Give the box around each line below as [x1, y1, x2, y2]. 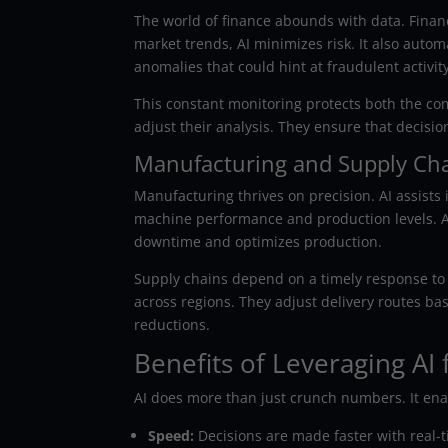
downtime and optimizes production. [134, 231, 383, 251]
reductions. [134, 314, 211, 334]
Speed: [148, 425, 195, 445]
